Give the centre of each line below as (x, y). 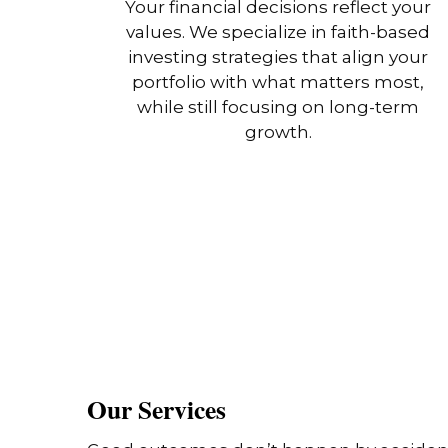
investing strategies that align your (278, 56)
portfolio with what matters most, (278, 81)
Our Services (156, 408)
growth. (278, 131)
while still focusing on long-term (278, 106)
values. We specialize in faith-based (278, 31)
